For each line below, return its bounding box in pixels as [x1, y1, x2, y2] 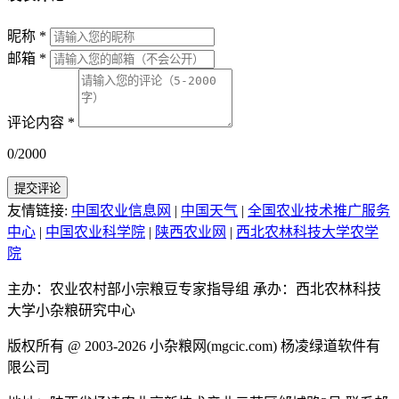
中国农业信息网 [71, 202, 171, 218]
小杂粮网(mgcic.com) [150, 338, 277, 354]
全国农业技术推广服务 [248, 202, 390, 218]
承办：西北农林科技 [253, 281, 381, 297]
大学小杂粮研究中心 [7, 302, 135, 318]
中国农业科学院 [45, 224, 145, 240]
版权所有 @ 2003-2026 [7, 338, 146, 354]
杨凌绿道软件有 [281, 338, 380, 354]
